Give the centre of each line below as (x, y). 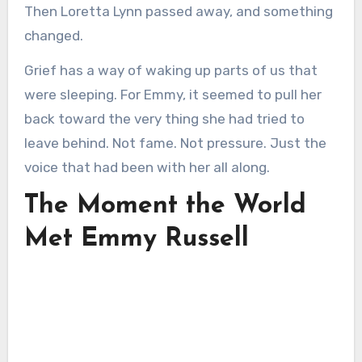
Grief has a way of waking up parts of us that (170, 71)
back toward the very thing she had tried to (164, 119)
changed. (53, 36)
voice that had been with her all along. (147, 168)
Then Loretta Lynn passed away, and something (178, 12)
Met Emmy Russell (136, 240)
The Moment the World (165, 206)
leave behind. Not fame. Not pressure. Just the (175, 143)
